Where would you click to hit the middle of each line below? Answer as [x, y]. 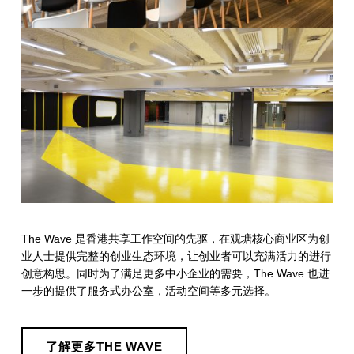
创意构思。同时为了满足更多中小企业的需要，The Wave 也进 [175, 273]
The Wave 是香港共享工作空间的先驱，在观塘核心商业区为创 [175, 238]
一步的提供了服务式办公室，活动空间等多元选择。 [148, 290]
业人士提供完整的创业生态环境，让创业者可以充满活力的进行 [176, 256]
